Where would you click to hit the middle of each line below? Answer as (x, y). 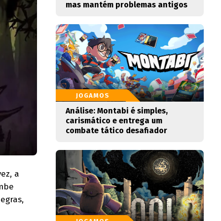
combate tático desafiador (116, 130)
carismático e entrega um (114, 121)
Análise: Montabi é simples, (117, 111)
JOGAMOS (93, 95)
